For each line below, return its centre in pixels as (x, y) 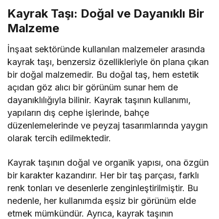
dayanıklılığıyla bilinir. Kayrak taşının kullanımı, (99, 100)
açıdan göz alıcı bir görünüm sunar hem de (93, 88)
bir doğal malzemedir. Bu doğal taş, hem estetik (103, 75)
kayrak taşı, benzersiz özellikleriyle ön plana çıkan (108, 62)
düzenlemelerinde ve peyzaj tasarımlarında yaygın (108, 126)
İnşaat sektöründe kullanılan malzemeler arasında (106, 49)
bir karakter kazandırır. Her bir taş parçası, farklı (103, 175)
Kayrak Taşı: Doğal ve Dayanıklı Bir (106, 14)
